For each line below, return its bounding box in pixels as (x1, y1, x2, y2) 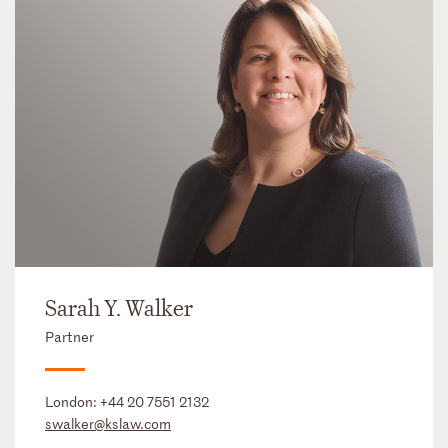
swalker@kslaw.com (45, 414, 171, 434)
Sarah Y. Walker (45, 295, 193, 324)
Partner (45, 327, 94, 347)
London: (45, 392, 100, 412)
